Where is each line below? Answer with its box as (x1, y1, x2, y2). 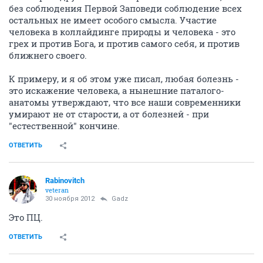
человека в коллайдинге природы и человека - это (9, 26, 235, 38)
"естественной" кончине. (9, 120, 120, 132)
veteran (45, 186, 69, 195)
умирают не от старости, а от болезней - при (9, 108, 209, 120)
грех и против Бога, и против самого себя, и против (9, 38, 240, 50)
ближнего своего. (9, 49, 87, 62)
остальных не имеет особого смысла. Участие (9, 14, 217, 26)
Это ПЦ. (9, 211, 43, 224)
